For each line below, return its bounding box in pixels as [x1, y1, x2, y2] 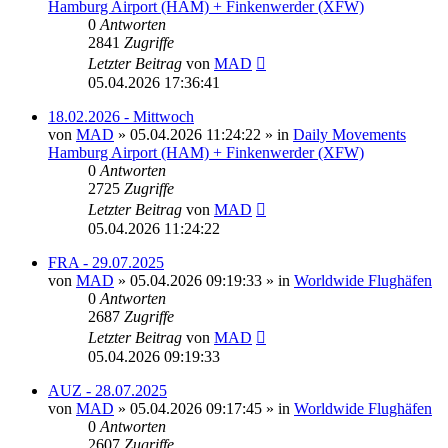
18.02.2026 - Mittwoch [48, 107, 194, 125]
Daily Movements [293, 125, 406, 143]
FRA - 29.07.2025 [48, 253, 164, 271]
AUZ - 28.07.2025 [48, 381, 167, 399]
